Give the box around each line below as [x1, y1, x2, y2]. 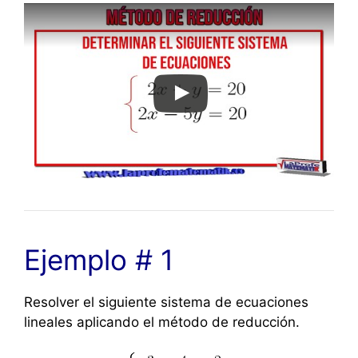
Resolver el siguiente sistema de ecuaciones [24, 293, 308, 310]
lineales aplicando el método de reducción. [24, 313, 300, 330]
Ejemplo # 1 [24, 242, 173, 276]
